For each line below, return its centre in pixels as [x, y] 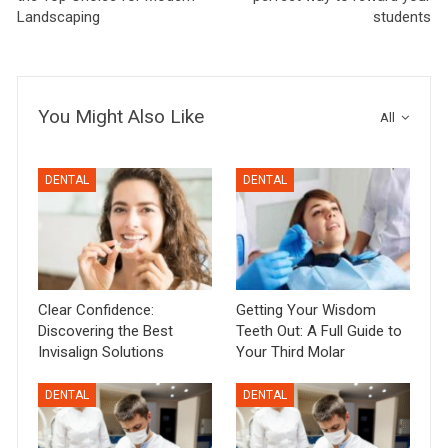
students [401, 16]
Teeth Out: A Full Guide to [319, 331]
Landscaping [59, 16]
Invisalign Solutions [101, 352]
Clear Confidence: [96, 310]
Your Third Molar [290, 352]
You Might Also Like [121, 116]
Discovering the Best [106, 331]
